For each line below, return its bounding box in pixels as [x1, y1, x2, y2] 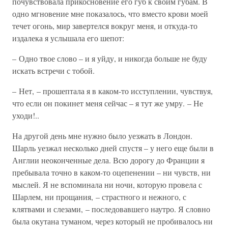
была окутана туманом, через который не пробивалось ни [12, 216, 213, 226]
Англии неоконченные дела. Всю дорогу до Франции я [12, 155, 205, 165]
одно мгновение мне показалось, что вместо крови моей [12, 8, 208, 19]
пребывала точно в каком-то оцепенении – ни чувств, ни [12, 167, 211, 178]
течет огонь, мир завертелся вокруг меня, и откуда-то [12, 20, 197, 31]
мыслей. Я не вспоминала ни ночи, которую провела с [12, 179, 202, 190]
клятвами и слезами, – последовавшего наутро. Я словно [12, 204, 210, 214]
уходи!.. [12, 110, 39, 121]
